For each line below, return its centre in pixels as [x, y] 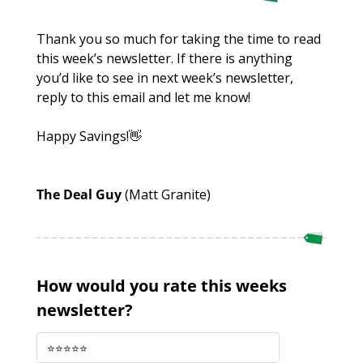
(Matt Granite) [168, 195]
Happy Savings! [83, 137]
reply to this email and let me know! [143, 98]
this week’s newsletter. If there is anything [164, 59]
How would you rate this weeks [162, 285]
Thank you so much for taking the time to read [179, 39]
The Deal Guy [81, 195]
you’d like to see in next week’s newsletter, [165, 78]
